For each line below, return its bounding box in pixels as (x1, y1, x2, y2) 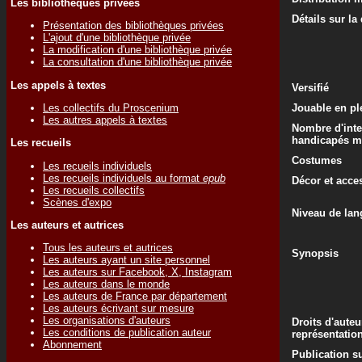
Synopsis (292, 247, 339, 259)
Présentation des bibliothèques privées (43, 19, 224, 32)
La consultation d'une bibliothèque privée (43, 56, 232, 69)
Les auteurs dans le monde (43, 278, 170, 291)
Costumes (292, 154, 342, 166)
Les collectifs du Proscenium (43, 101, 179, 114)
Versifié (292, 82, 329, 94)
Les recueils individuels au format (43, 171, 203, 184)
